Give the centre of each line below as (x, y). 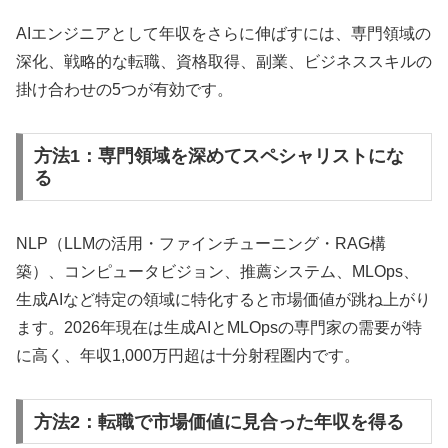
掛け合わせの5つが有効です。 (124, 90)
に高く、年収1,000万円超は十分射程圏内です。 (188, 355)
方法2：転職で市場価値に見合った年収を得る (218, 421)
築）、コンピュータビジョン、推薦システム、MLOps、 (217, 271)
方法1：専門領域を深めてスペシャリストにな (218, 156)
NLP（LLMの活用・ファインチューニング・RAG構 (201, 243)
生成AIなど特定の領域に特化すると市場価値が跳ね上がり (223, 299)
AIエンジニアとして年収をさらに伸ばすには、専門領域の (223, 34)
